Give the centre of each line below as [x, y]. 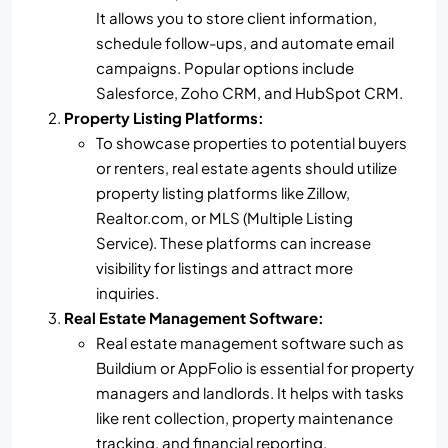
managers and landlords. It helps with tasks [250, 393]
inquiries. [127, 293]
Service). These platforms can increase [233, 243]
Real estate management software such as [250, 343]
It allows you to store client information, [236, 18]
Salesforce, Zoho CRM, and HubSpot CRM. [249, 93]
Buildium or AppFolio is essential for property [255, 368]
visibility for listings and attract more [224, 268]
